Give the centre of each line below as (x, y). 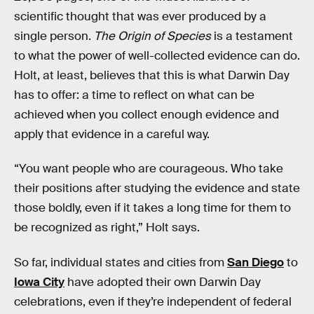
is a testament (252, 36)
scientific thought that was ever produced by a (140, 16)
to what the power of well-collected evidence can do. (157, 55)
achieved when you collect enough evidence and (146, 114)
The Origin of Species (152, 36)
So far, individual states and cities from (121, 262)
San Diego (255, 262)
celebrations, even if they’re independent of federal (153, 301)
